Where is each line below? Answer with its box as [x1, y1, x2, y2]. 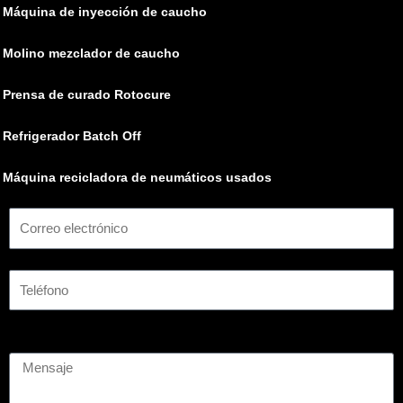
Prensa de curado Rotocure [3, 88, 171, 103]
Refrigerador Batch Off [3, 130, 141, 144]
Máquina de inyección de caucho [3, 5, 207, 20]
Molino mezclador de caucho [3, 47, 180, 61]
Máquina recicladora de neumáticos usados [3, 171, 272, 185]
